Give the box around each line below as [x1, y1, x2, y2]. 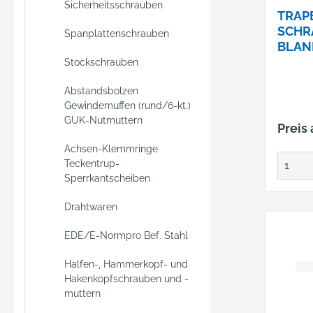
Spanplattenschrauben [64, 28, 169, 39]
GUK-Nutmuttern [64, 115, 143, 126]
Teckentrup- [64, 158, 119, 169]
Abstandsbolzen [64, 85, 138, 96]
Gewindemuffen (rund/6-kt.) [64, 100, 191, 111]
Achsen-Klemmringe [64, 143, 158, 154]
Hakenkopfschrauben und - [64, 273, 189, 284]
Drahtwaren [64, 201, 117, 212]
